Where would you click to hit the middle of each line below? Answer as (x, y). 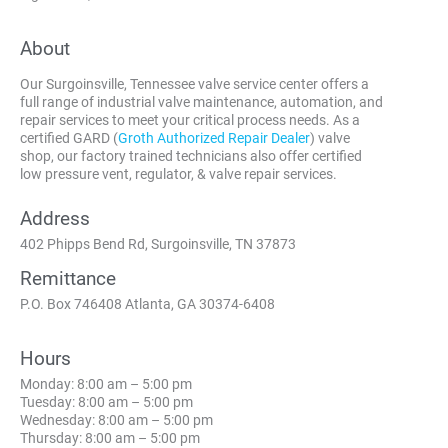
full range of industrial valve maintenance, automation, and (201, 101)
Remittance (68, 278)
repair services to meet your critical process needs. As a (190, 119)
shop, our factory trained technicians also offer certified (191, 155)
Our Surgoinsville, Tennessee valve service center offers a (194, 83)
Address (55, 218)
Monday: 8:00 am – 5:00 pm (106, 383)
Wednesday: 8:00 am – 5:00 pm (116, 419)
